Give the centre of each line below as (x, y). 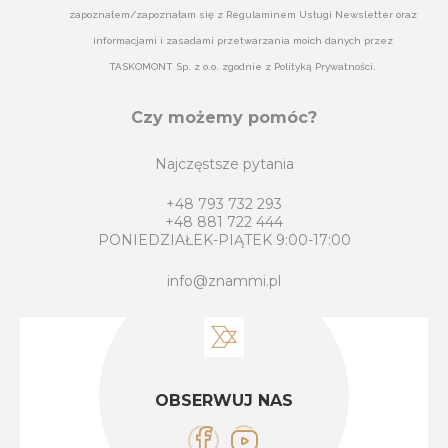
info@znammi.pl (224, 280)
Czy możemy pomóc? (224, 118)
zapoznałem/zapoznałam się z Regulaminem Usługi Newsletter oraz (242, 15)
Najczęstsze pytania (224, 163)
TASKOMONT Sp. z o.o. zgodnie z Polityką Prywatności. (243, 67)
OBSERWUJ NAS (224, 401)
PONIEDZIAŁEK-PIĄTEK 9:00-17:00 (224, 240)
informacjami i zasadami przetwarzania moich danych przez (242, 41)
